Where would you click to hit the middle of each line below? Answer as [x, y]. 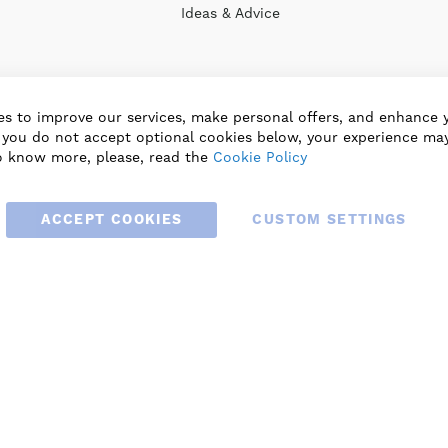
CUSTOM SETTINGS [329, 220]
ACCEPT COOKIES [112, 220]
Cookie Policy [260, 157]
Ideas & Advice [230, 13]
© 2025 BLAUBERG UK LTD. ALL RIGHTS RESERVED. [224, 244]
